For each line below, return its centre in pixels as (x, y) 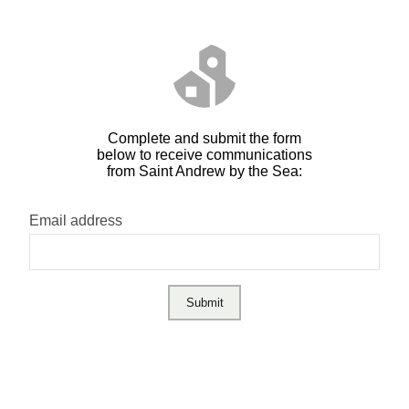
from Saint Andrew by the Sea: (204, 171)
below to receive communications (204, 155)
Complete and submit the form (204, 138)
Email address (76, 220)
